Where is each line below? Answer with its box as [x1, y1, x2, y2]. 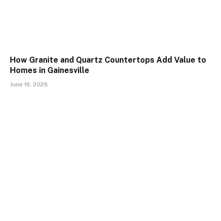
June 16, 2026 [10, 81, 48, 88]
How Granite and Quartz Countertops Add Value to [10, 55, 206, 65]
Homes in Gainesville [10, 66, 89, 75]
